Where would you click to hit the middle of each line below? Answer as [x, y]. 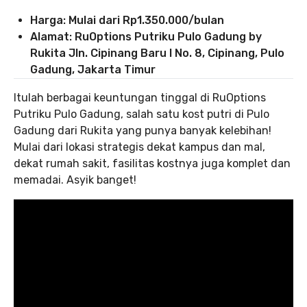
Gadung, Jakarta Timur [93, 70]
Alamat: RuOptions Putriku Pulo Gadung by [146, 37]
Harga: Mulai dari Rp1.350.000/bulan [127, 21]
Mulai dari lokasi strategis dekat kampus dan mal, [139, 147]
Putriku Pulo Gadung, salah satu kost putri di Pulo [142, 114]
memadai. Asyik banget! [75, 180]
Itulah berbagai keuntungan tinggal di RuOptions [140, 98]
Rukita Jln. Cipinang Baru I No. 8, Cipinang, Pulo [157, 53]
